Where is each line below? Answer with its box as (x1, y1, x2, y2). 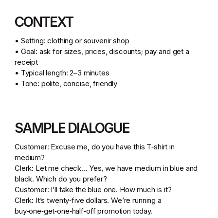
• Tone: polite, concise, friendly (15, 79, 121, 88)
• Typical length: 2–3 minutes (15, 68, 113, 77)
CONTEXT (15, 14, 78, 30)
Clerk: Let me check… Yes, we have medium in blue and (15, 163, 198, 173)
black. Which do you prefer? (15, 174, 111, 183)
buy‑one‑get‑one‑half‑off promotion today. (15, 206, 157, 216)
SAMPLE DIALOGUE (15, 120, 134, 136)
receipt (15, 57, 42, 67)
